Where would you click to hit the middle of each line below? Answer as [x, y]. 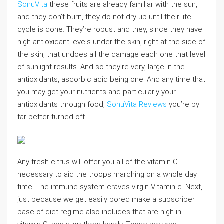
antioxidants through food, [62, 104]
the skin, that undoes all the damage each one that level [111, 54]
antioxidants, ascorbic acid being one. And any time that [111, 79]
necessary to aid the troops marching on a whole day [107, 174]
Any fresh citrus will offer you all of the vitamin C [98, 162]
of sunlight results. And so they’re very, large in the [101, 67]
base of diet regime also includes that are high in [99, 212]
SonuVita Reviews [137, 104]
